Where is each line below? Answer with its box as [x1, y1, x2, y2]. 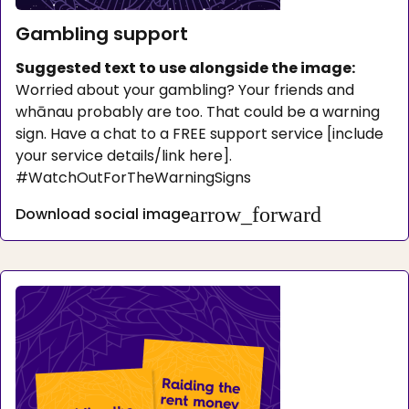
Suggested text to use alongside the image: [16, 57, 355, 79]
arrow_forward [190, 202, 321, 226]
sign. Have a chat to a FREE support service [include [16, 122, 383, 144]
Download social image [16, 203, 190, 225]
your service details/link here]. [16, 144, 232, 166]
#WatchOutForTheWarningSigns [16, 166, 251, 188]
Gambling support [16, 20, 188, 47]
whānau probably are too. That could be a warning [16, 100, 380, 122]
